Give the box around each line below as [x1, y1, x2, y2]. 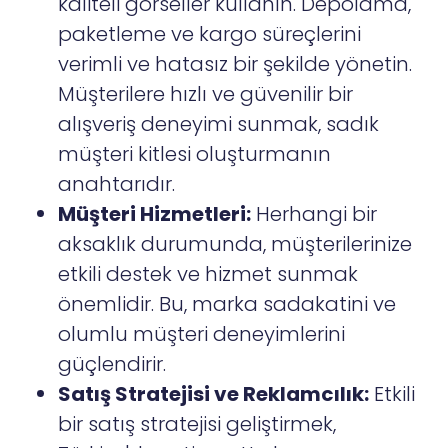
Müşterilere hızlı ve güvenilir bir [58, 80, 354, 109]
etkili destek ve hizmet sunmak [58, 260, 359, 289]
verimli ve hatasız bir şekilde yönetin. [58, 50, 413, 79]
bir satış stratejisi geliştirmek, [58, 410, 337, 439]
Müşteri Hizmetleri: [58, 200, 252, 229]
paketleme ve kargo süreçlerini [58, 20, 362, 49]
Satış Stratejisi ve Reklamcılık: [58, 380, 370, 409]
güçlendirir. [58, 350, 167, 379]
